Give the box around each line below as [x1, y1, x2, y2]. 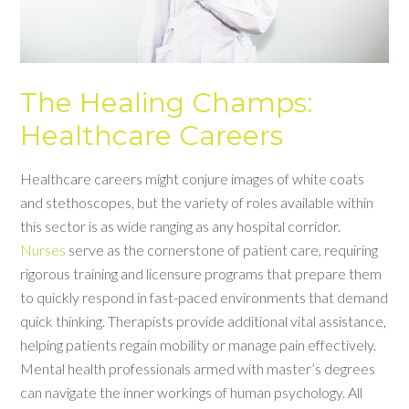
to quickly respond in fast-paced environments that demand [20, 288, 389, 306]
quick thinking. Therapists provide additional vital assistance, [20, 312, 387, 330]
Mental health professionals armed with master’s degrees [20, 360, 376, 377]
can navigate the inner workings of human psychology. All [20, 383, 363, 401]
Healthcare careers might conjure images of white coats [20, 170, 365, 187]
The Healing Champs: [20, 86, 314, 120]
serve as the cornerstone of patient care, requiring [68, 241, 379, 258]
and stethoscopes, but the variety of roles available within [20, 194, 374, 211]
